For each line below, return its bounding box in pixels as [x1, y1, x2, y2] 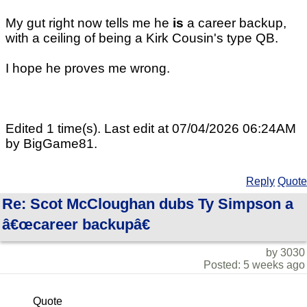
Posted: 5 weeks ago [204, 259, 305, 271]
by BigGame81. [5, 136, 97, 151]
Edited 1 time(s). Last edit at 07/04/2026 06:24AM [5, 121, 296, 136]
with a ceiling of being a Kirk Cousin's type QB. [5, 31, 278, 46]
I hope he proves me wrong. [5, 61, 170, 76]
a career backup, [184, 16, 286, 31]
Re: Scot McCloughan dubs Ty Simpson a [2, 195, 293, 213]
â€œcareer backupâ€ [2, 216, 150, 234]
